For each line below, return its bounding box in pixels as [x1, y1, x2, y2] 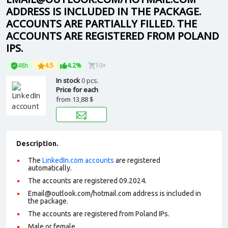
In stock [56, 76, 81, 85]
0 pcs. [81, 76, 99, 85]
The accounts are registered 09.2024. [28, 177, 147, 185]
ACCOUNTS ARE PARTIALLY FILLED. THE [6, 17, 197, 31]
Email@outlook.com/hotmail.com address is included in [28, 189, 201, 197]
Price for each [56, 85, 98, 94]
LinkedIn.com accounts [42, 156, 114, 164]
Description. [16, 139, 59, 148]
